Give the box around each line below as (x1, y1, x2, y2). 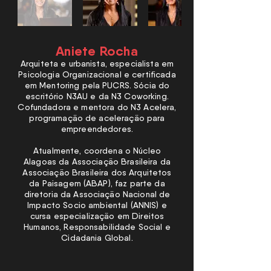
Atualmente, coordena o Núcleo (33, 146, 162, 155)
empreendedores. (60, 124, 134, 134)
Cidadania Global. (61, 233, 133, 243)
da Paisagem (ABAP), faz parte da (29, 178, 165, 188)
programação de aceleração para (29, 113, 165, 123)
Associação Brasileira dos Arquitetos (22, 168, 172, 177)
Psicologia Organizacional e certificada (18, 70, 176, 79)
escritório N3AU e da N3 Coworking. (25, 91, 169, 101)
